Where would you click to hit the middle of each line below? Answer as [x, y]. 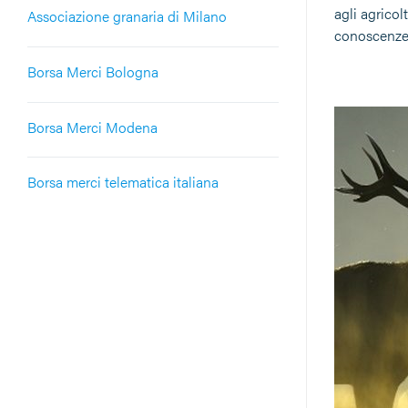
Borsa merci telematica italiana [123, 182]
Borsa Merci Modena [92, 127]
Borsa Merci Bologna [93, 71]
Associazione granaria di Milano [127, 15]
